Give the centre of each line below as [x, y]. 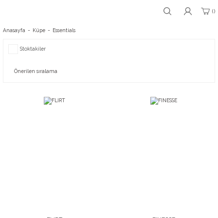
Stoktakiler [33, 49]
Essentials [64, 30]
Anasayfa [14, 30]
